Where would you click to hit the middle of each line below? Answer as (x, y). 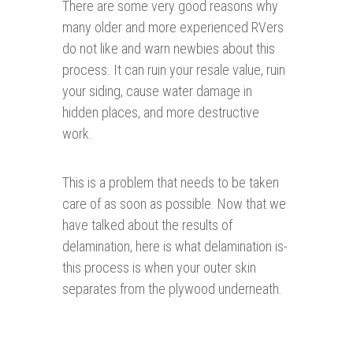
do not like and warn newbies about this (169, 49)
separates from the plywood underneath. (172, 289)
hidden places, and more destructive (161, 113)
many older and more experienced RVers (173, 28)
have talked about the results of (147, 225)
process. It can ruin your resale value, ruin (174, 70)
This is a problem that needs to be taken (171, 183)
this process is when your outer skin (159, 268)
